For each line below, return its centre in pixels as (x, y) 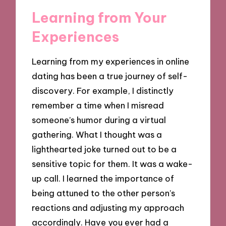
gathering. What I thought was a (97, 135)
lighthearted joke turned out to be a (104, 149)
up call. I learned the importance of (103, 179)
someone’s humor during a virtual (99, 120)
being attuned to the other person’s (104, 193)
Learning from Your (99, 17)
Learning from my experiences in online (111, 62)
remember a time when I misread (98, 105)
